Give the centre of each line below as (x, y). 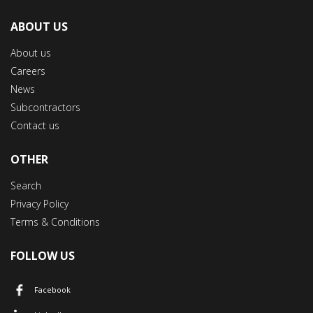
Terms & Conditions (55, 221)
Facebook (52, 290)
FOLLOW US (43, 255)
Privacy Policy (39, 203)
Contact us (35, 125)
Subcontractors (45, 107)
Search (26, 185)
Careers (28, 71)
